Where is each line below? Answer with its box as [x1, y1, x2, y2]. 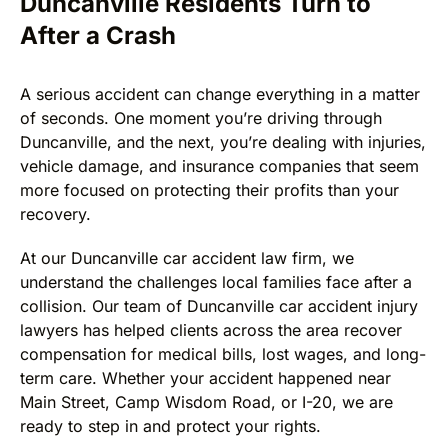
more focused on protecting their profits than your [20, 179, 399, 200]
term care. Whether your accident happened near [20, 367, 391, 388]
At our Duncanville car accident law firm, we [20, 247, 354, 268]
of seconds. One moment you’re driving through [20, 107, 382, 128]
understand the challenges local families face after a [20, 271, 412, 292]
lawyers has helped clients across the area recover [20, 319, 402, 340]
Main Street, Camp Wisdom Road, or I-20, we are [20, 391, 393, 412]
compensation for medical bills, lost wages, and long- [20, 343, 426, 364]
